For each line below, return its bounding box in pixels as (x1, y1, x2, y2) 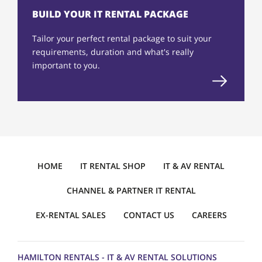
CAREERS (191, 209, 227, 221)
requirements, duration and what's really (32, 46, 194, 58)
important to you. (32, 60, 100, 71)
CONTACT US (123, 209, 174, 221)
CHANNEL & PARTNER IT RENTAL (66, 185, 196, 196)
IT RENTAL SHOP (80, 160, 146, 172)
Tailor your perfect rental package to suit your (32, 33, 212, 44)
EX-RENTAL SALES (35, 209, 106, 221)
